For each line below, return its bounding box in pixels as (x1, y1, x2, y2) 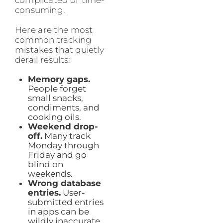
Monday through (27, 140, 99, 151)
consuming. (15, 5, 65, 15)
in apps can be (27, 207, 89, 217)
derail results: (15, 55, 70, 65)
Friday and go (27, 150, 87, 160)
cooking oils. (27, 112, 81, 122)
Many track (42, 131, 91, 141)
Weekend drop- (27, 121, 98, 132)
